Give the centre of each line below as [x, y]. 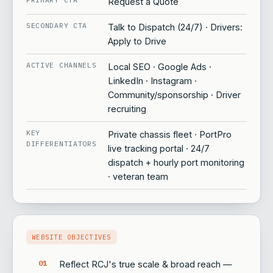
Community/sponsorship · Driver [174, 95]
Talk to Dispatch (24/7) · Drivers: [175, 27]
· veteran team [138, 176]
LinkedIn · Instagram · [152, 81]
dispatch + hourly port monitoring [176, 162]
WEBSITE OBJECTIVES [72, 237]
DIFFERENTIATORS [62, 144]
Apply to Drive [137, 41]
